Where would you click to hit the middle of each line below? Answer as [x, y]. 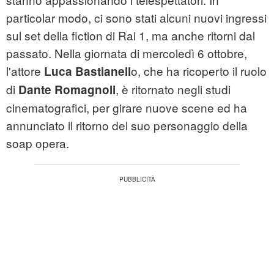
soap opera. [38, 143]
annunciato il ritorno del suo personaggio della [127, 125]
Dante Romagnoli [65, 90]
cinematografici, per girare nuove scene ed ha [127, 108]
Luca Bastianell [87, 72]
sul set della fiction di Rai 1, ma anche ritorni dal [131, 35]
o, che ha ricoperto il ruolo [199, 71]
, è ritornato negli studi [173, 89]
